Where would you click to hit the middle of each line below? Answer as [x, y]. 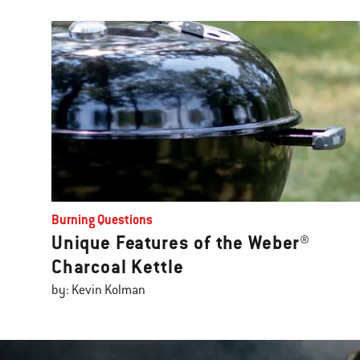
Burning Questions [102, 220]
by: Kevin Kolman [98, 290]
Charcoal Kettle [118, 267]
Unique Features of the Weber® [181, 243]
